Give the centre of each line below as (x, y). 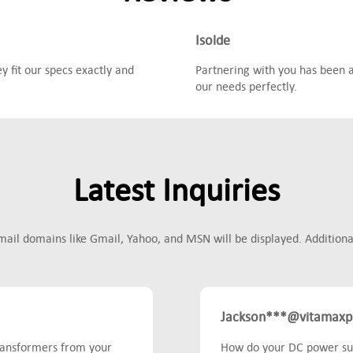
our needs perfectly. (246, 86)
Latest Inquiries (176, 189)
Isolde (213, 40)
